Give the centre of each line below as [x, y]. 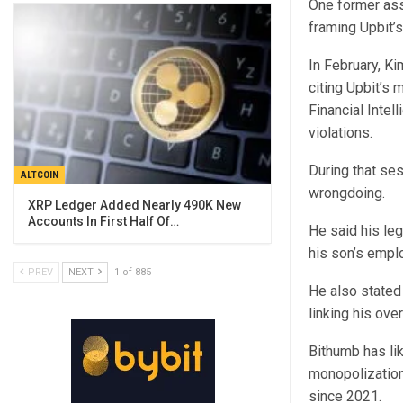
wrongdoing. [346, 193]
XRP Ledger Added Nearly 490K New [134, 205]
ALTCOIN [40, 175]
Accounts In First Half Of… [103, 221]
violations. [340, 133]
